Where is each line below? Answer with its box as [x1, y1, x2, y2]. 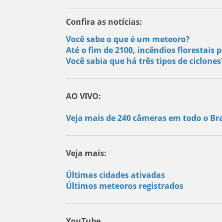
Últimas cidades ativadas [65, 169, 165, 180]
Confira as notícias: [65, 16, 142, 27]
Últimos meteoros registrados [65, 180, 183, 191]
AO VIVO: [65, 90, 101, 102]
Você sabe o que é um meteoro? [65, 33, 190, 45]
